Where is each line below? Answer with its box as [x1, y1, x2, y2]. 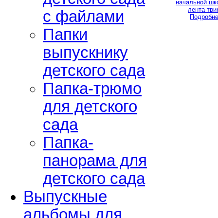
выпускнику [43, 44, 128, 62]
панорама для [43, 152, 147, 170]
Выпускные [23, 188, 107, 206]
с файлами [43, 8, 124, 26]
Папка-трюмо [43, 80, 142, 98]
